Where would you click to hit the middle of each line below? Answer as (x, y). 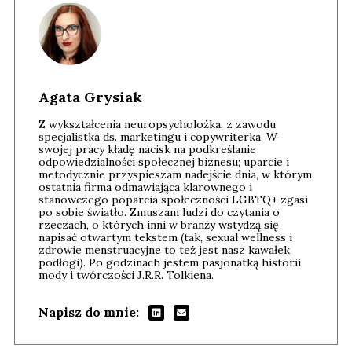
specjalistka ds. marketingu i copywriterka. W (158, 136)
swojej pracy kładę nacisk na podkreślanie (147, 149)
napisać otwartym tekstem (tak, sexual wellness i (165, 237)
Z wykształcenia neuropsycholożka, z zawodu (157, 124)
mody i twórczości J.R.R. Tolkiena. (126, 275)
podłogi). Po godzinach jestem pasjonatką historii (170, 262)
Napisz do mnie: (89, 312)
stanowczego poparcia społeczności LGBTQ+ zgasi (173, 199)
